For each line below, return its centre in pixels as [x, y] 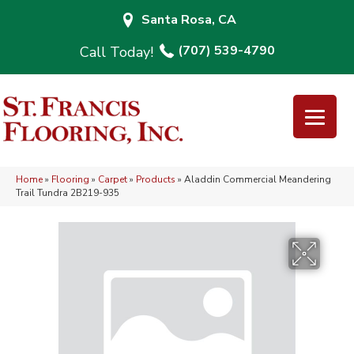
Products [156, 180]
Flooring [70, 180]
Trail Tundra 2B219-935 [68, 193]
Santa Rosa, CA [188, 20]
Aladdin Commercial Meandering [258, 180]
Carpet [113, 180]
